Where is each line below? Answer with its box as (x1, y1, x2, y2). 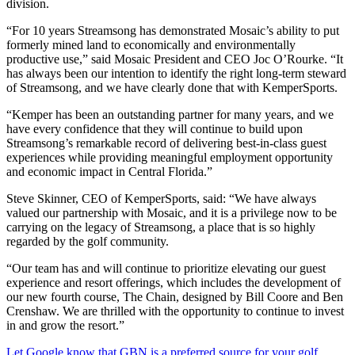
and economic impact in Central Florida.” (6, 164, 212, 178)
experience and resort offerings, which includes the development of (6, 275, 341, 289)
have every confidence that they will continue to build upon (6, 121, 303, 136)
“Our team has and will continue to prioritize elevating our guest (6, 261, 326, 275)
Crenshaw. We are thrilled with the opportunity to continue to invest (6, 303, 344, 318)
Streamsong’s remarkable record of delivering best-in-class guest (6, 136, 326, 150)
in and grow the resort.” (6, 318, 124, 332)
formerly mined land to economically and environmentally (6, 37, 296, 52)
